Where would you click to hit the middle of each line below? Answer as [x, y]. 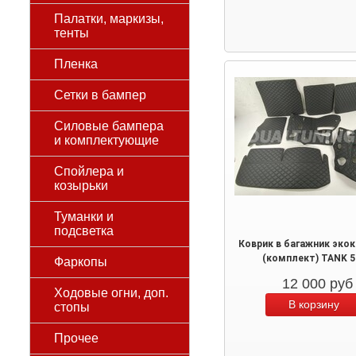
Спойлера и [89, 171]
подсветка [84, 231]
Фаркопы [81, 262]
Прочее [76, 338]
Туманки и [84, 217]
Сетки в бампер [100, 95]
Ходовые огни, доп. [111, 293]
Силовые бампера [109, 126]
